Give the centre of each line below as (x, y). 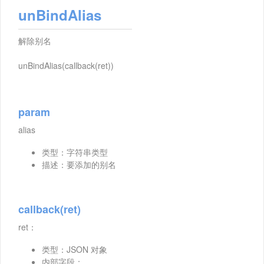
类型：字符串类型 (75, 152)
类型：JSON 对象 (75, 250)
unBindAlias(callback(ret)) (66, 66)
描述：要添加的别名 (79, 165)
